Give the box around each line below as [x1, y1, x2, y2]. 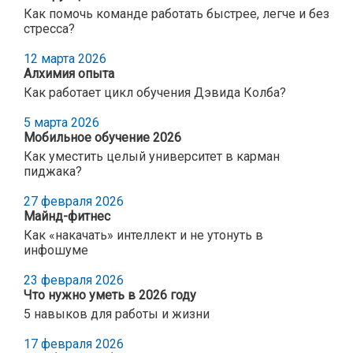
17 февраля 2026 [24, 336, 124, 351]
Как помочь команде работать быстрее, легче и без [24, 6, 329, 21]
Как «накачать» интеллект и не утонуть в [24, 227, 263, 243]
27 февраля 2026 [24, 193, 124, 209]
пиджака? [24, 163, 82, 179]
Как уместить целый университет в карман [24, 148, 280, 164]
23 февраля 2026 [24, 272, 124, 288]
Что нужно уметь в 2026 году [24, 287, 196, 303]
